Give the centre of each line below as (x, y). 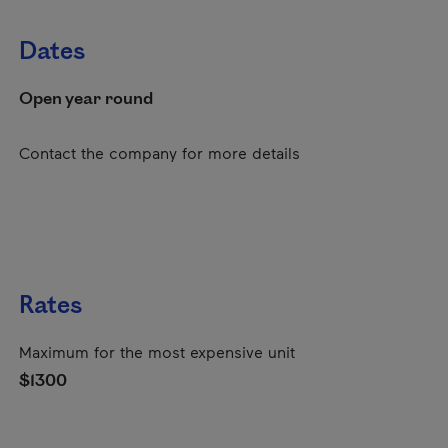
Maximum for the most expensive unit (157, 351)
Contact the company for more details (159, 152)
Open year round (86, 99)
